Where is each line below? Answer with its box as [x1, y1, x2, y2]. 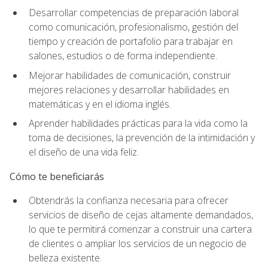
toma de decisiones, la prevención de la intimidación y [29, 131, 255, 145]
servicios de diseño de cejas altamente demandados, [29, 208, 253, 221]
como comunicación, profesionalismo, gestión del [29, 20, 238, 34]
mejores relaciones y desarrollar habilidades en [29, 83, 229, 96]
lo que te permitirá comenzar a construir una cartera [29, 222, 252, 236]
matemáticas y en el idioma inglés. [29, 97, 171, 111]
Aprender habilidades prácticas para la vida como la [29, 117, 248, 130]
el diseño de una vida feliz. [29, 145, 139, 159]
